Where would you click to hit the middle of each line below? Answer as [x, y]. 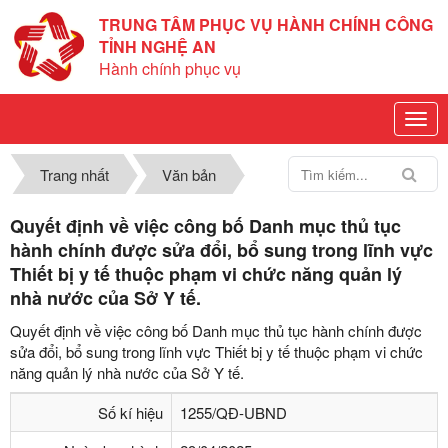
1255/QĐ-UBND [233, 412]
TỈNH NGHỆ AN [157, 46]
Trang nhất [74, 174]
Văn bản [188, 174]
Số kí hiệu [130, 412]
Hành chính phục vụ [170, 68]
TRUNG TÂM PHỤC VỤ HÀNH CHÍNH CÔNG [266, 24]
